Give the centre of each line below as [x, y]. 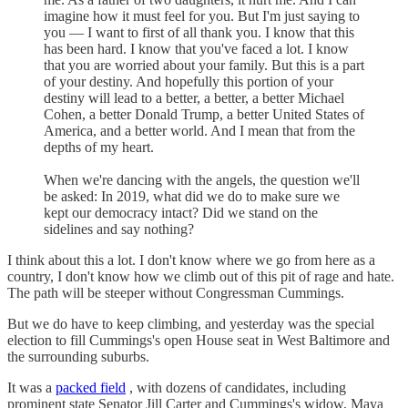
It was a [31, 388]
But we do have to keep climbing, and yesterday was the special [191, 324]
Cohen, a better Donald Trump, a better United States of [204, 115]
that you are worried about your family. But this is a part [204, 66]
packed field [91, 388]
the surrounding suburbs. [78, 357]
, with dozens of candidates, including [236, 388]
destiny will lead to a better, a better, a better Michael [194, 98]
